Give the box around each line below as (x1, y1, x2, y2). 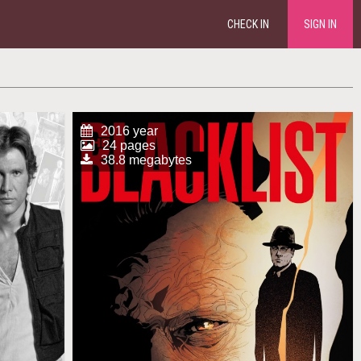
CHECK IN (227, 18, 269, 31)
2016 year (100, 124, 158, 138)
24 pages (102, 139, 156, 152)
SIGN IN (304, 18, 337, 31)
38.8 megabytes (100, 153, 192, 167)
